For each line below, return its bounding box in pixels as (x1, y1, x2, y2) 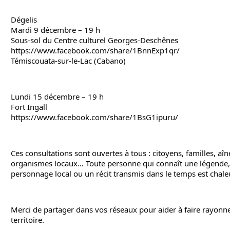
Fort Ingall (11, 102, 47, 112)
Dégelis (11, 14, 37, 25)
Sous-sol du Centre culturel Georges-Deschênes (11, 35, 178, 46)
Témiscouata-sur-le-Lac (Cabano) (11, 55, 126, 66)
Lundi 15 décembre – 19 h (11, 91, 104, 102)
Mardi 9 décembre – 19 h (11, 25, 100, 35)
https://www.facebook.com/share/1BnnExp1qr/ (11, 45, 180, 56)
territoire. (11, 215, 44, 225)
